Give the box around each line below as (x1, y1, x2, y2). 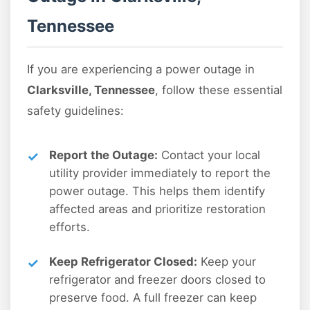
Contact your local (158, 148, 260, 163)
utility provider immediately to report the (49, 166, 271, 181)
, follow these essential (155, 83, 282, 98)
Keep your (197, 255, 256, 269)
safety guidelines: (27, 104, 124, 118)
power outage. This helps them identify (49, 184, 265, 199)
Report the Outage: (49, 148, 158, 163)
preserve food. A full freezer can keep (49, 291, 257, 305)
